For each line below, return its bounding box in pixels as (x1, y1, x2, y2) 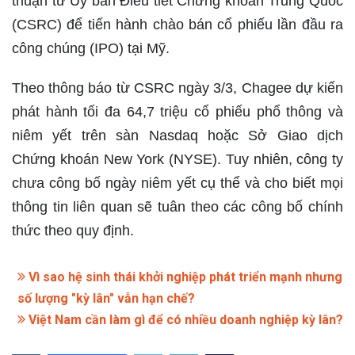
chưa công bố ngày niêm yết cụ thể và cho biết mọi (12, 175, 343, 192)
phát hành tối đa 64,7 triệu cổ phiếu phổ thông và (12, 104, 343, 120)
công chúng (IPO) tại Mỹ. (12, 40, 170, 57)
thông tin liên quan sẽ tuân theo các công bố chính (12, 199, 343, 216)
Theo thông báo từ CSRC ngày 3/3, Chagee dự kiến (12, 80, 343, 97)
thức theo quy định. (12, 223, 134, 239)
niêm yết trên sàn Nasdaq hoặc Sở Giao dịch (12, 128, 343, 144)
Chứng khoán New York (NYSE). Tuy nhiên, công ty (12, 151, 343, 168)
